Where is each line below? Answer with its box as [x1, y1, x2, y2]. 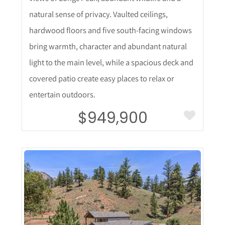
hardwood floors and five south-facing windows [29, 25, 192, 36]
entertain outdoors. [29, 89, 95, 100]
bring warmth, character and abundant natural [29, 41, 187, 52]
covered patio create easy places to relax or [29, 73, 174, 84]
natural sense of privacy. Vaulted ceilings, [29, 9, 168, 20]
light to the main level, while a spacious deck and [29, 57, 193, 68]
